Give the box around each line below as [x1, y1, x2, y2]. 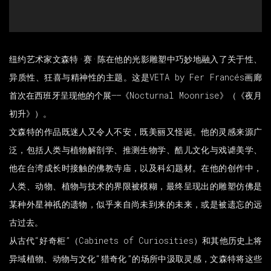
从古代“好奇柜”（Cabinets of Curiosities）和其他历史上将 [9, 235, 262, 247]
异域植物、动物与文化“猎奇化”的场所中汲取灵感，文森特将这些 [9, 253, 262, 265]
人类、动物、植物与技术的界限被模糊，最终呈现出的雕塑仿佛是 [9, 180, 262, 192]
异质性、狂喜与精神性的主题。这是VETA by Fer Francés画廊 [9, 71, 262, 83]
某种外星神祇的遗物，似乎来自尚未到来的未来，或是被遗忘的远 [9, 198, 262, 211]
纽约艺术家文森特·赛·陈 [9, 53, 106, 65]
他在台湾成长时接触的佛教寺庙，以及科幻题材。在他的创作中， [9, 162, 262, 174]
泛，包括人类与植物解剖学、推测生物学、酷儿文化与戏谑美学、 [9, 144, 262, 156]
